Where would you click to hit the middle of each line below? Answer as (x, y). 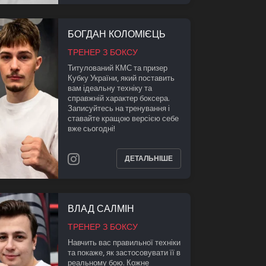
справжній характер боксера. (118, 98)
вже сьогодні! (91, 128)
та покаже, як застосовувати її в (124, 252)
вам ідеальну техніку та (110, 88)
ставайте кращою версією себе (123, 118)
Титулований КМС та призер (117, 67)
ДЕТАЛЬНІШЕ (149, 159)
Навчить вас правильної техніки (124, 242)
